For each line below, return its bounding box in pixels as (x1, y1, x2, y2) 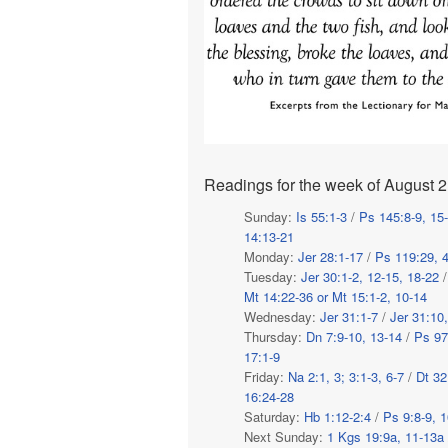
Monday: (244, 246, 298, 266)
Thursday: (244, 326, 306, 346)
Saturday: (244, 406, 304, 426)
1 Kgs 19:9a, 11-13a (327, 426, 444, 446)
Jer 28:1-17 (298, 246, 363, 266)
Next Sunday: (244, 426, 327, 446)
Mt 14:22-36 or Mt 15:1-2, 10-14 (244, 286, 427, 306)
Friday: (244, 366, 288, 386)
